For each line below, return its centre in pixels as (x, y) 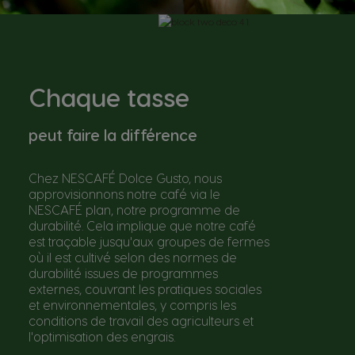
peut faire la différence (113, 135)
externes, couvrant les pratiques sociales (145, 289)
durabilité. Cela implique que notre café (142, 225)
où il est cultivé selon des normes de (133, 257)
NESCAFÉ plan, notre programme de (134, 210)
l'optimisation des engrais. (102, 336)
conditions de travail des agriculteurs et (141, 321)
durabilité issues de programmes (123, 273)
